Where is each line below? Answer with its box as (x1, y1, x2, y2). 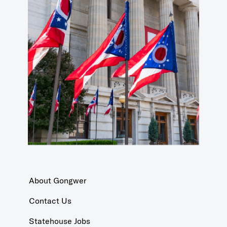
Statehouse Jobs (28, 215, 90, 226)
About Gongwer (28, 175, 87, 185)
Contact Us (28, 195, 71, 206)
